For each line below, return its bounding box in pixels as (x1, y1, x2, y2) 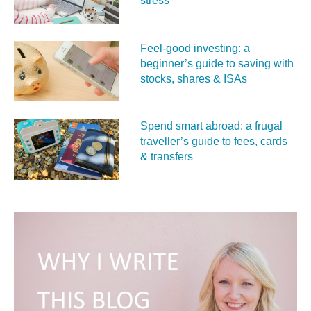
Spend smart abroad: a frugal (140, 120, 283, 133)
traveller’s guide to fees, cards (140, 135, 287, 148)
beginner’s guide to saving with (140, 57, 294, 69)
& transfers (140, 151, 193, 163)
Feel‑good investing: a (140, 42, 250, 54)
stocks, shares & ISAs (140, 72, 247, 85)
